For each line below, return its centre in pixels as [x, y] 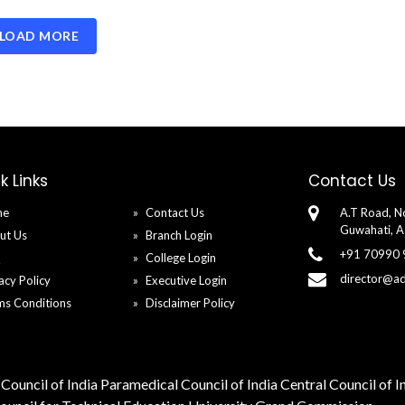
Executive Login [186, 280]
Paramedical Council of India [189, 384]
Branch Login [179, 235]
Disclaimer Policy [190, 303]
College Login [181, 258]
